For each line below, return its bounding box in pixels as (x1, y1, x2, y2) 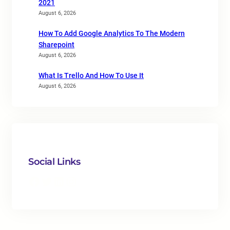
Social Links (28, 156, 80, 167)
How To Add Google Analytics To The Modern (39, 29, 185, 37)
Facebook (28, 174, 34, 188)
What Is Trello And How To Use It (39, 71, 144, 80)
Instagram (65, 174, 75, 188)
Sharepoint (39, 41, 74, 49)
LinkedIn (52, 174, 59, 188)
